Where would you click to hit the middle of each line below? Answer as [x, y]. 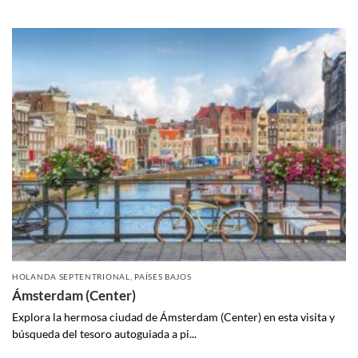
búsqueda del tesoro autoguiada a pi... [104, 334]
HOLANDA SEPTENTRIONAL [71, 277]
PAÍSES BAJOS [163, 277]
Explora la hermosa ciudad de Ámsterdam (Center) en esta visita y [173, 317]
